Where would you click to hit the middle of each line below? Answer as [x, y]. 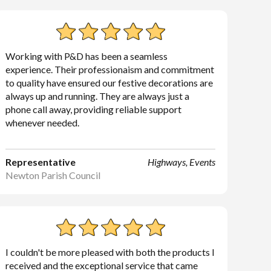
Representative [41, 162]
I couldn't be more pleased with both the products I [110, 252]
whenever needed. [43, 122]
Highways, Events [181, 162]
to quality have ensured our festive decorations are [109, 83]
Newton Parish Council [53, 175]
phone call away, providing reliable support [94, 109]
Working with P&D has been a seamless [87, 56]
